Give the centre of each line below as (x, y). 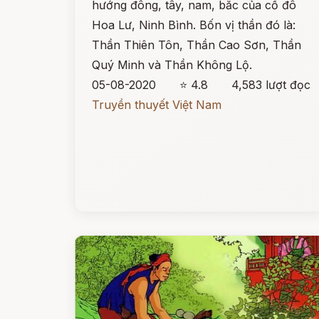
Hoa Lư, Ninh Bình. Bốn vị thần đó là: (194, 25)
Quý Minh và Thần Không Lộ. (172, 65)
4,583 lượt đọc (271, 85)
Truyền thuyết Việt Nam (157, 105)
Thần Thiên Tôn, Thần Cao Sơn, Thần (197, 45)
